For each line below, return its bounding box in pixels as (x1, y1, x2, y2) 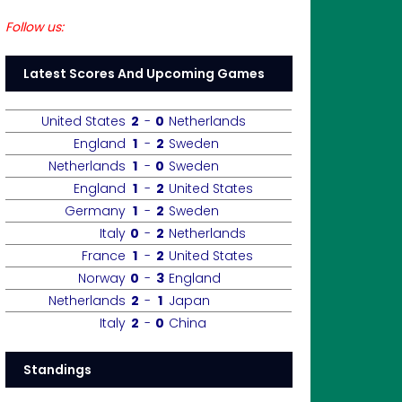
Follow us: (5, 18, 64, 36)
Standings (23, 361, 92, 379)
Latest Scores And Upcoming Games (23, 65, 265, 83)
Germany (65, 202, 126, 220)
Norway (78, 269, 126, 287)
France (82, 247, 126, 265)
